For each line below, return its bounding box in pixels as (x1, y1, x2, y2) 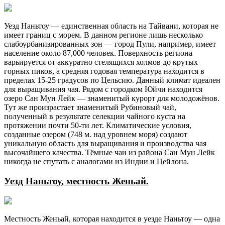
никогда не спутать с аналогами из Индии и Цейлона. (4, 157, 189, 166)
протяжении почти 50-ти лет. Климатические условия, (4, 121, 191, 130)
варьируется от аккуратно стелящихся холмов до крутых (4, 58, 198, 67)
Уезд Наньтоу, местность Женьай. (4, 176, 149, 187)
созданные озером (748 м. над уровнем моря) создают (4, 130, 187, 139)
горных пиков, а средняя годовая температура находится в (4, 67, 204, 76)
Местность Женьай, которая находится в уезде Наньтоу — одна (4, 214, 220, 223)
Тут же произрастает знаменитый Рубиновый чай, (4, 103, 176, 112)
